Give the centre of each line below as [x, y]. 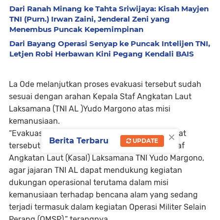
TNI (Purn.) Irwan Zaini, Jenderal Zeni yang [90, 19]
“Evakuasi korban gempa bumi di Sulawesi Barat [97, 133]
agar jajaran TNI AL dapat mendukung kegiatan [96, 170]
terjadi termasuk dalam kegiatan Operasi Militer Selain [108, 207]
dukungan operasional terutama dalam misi [89, 182]
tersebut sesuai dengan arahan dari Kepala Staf [97, 145]
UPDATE [145, 140]
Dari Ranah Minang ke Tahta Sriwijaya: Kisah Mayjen [109, 8]
